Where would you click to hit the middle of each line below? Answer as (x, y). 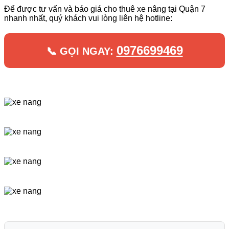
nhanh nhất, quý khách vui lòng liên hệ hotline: (88, 18)
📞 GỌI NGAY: (81, 51)
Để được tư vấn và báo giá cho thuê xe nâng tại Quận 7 (105, 9)
